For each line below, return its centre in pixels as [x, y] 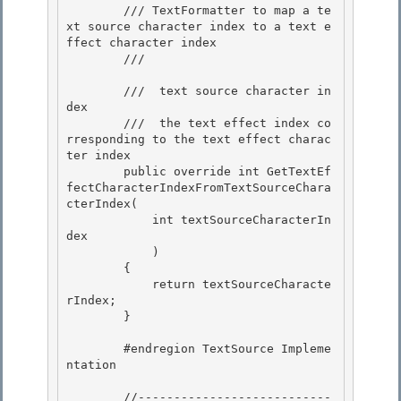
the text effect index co [242, 124]
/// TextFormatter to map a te [95, 11]
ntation [91, 365]
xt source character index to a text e [199, 27]
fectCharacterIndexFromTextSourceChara [199, 188]
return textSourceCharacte [109, 285]
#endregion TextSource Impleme [95, 349]
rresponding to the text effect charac [199, 140]
